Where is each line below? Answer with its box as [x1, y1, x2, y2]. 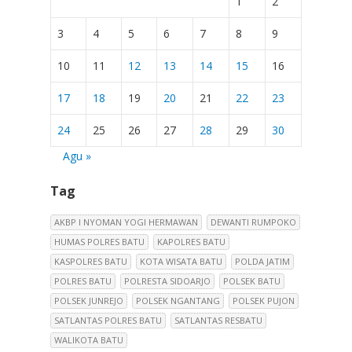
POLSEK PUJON [233, 295, 295, 306]
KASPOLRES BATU [54, 255, 127, 267]
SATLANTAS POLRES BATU [54, 314, 162, 326]
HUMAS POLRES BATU [54, 236, 145, 247]
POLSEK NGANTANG [136, 295, 220, 306]
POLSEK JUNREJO [54, 295, 123, 306]
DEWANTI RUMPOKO [211, 216, 296, 228]
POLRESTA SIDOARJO [124, 275, 211, 287]
